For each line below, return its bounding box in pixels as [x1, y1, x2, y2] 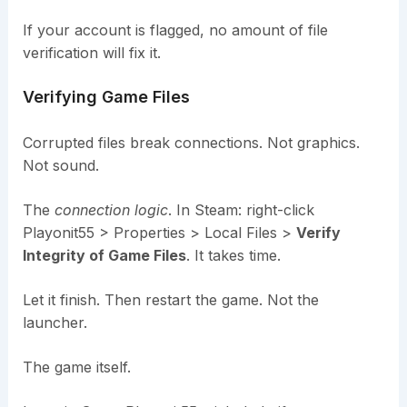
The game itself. [22, 357, 131, 376]
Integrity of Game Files [22, 245, 186, 264]
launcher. [22, 313, 87, 332]
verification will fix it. [22, 43, 161, 62]
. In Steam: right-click [167, 200, 314, 219]
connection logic [54, 200, 168, 219]
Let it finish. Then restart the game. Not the [22, 290, 319, 309]
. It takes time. [185, 245, 281, 264]
